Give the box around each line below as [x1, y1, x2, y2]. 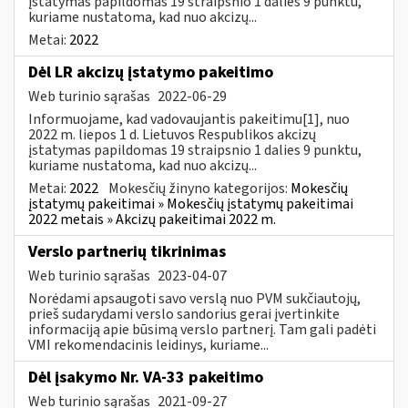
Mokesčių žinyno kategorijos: [108, 178, 291, 199]
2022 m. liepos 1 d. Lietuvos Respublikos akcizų [28, 124, 316, 145]
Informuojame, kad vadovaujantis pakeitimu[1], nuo [28, 108, 350, 129]
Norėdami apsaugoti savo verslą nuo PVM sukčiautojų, [28, 288, 361, 309]
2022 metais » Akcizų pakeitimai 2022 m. [28, 209, 276, 229]
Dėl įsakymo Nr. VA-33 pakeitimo [28, 365, 263, 389]
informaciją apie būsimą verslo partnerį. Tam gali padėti [28, 319, 376, 340]
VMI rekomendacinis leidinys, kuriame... [28, 334, 269, 355]
